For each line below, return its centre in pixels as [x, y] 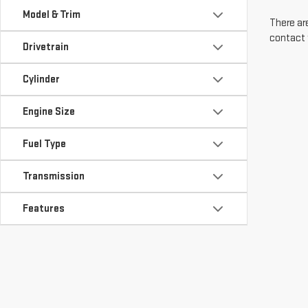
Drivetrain [46, 47]
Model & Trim [52, 15]
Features [44, 209]
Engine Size [49, 112]
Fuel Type [44, 144]
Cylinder [41, 79]
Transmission [54, 176]
